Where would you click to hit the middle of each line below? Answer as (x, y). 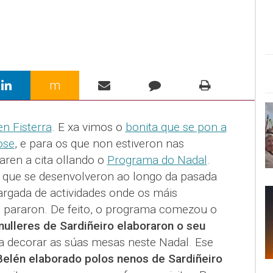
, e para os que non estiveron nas (99, 144)
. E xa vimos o (88, 127)
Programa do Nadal (157, 160)
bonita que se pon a (176, 127)
